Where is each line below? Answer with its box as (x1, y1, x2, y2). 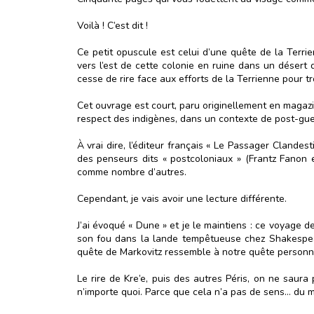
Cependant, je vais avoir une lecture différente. (76, 192, 287, 205)
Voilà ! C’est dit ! (76, 19, 148, 32)
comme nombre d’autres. (76, 165, 186, 179)
